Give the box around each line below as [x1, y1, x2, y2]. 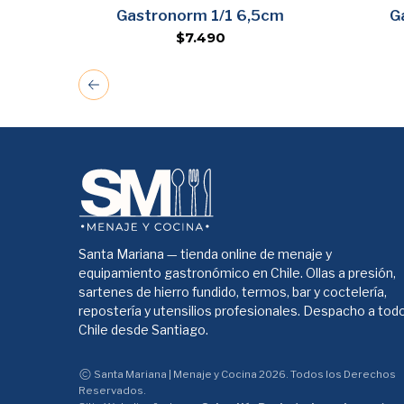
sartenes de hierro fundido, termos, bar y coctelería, [78, 284, 387, 300]
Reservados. [78, 384, 146, 398]
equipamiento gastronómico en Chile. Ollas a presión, [78, 265, 396, 281]
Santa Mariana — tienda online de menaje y [78, 246, 332, 262]
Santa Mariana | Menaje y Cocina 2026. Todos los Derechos [91, 368, 396, 381]
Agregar [172, 5, 228, 20]
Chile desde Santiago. [78, 322, 208, 338]
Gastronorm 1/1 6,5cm [116, 6, 284, 24]
